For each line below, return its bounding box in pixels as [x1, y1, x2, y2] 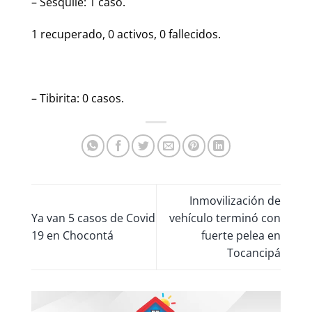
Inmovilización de [189, 192, 281, 208]
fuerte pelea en [201, 227, 281, 243]
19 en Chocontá [31, 227, 114, 243]
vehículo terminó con [169, 210, 281, 226]
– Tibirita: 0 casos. [31, 90, 124, 106]
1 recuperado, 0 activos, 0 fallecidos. [31, 26, 221, 42]
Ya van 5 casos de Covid [31, 210, 155, 226]
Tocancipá [227, 244, 281, 260]
